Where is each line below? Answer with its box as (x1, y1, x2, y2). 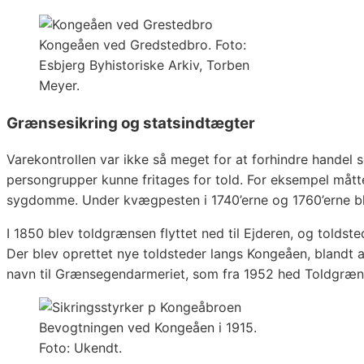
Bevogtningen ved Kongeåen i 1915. (39, 319, 257, 336)
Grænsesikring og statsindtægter (6, 113, 255, 132)
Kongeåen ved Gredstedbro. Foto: (39, 36, 246, 53)
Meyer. (39, 76, 80, 93)
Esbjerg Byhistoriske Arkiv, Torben (39, 56, 249, 73)
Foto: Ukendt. (39, 340, 122, 357)
